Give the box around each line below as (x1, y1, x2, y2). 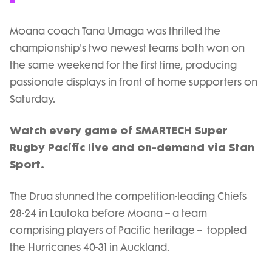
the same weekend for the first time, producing (10, 59, 237, 71)
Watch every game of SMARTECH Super (10, 124, 227, 137)
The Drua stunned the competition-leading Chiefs (10, 190, 246, 202)
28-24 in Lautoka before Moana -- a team (10, 207, 207, 219)
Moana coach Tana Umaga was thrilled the (10, 25, 220, 37)
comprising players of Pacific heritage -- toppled (10, 224, 246, 236)
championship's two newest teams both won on (10, 42, 245, 54)
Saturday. (10, 93, 55, 105)
